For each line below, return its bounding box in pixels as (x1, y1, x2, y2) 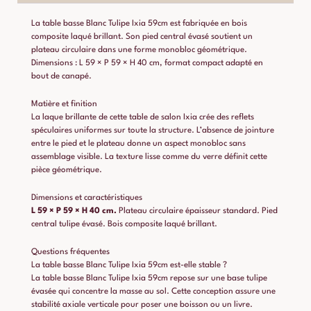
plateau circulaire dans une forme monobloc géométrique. (31, 46, 247, 55)
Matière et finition (31, 100, 97, 109)
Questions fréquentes (31, 247, 110, 256)
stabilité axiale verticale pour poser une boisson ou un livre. (31, 300, 253, 309)
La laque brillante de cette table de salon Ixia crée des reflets (31, 113, 254, 122)
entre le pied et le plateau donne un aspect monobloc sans (31, 140, 246, 149)
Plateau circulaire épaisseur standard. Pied (117, 206, 278, 215)
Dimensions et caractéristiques (31, 193, 142, 202)
